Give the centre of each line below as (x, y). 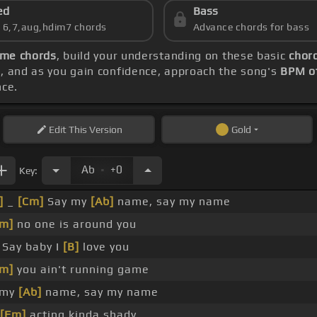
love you (104, 247)
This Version (94, 130)
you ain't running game (81, 270)
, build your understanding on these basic (173, 56)
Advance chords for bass (251, 27)
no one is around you (75, 224)
